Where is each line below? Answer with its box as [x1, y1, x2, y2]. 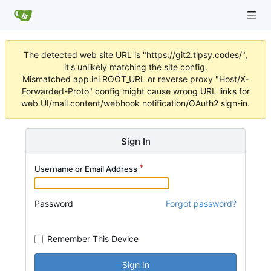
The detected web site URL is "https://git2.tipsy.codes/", [24, 50, 247, 60]
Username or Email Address [34, 164, 137, 174]
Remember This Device [47, 233, 139, 244]
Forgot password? [166, 198, 237, 209]
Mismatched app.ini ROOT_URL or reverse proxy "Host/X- [22, 74, 249, 84]
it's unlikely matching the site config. [64, 62, 207, 72]
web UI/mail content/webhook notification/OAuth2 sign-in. [21, 98, 250, 108]
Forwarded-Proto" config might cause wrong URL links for [21, 86, 250, 96]
